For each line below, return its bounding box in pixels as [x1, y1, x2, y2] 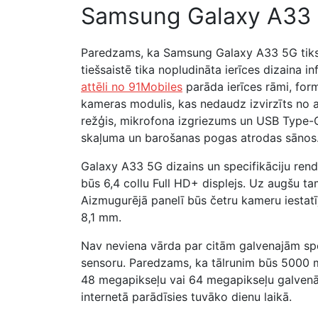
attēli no [81, 79, 128, 94]
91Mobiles [128, 79, 182, 94]
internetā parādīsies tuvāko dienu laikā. [81, 290, 292, 304]
